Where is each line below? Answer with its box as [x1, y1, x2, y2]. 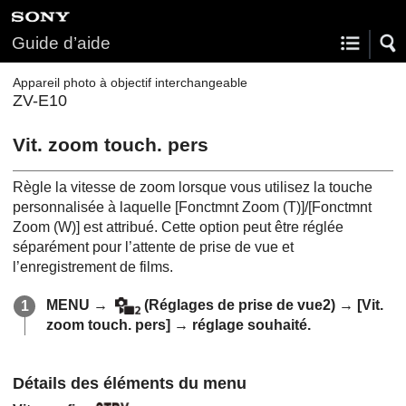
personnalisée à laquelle [13, 198, 175, 215]
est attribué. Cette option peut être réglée [80, 218, 343, 235]
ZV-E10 [13, 92, 67, 110]
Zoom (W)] [13, 218, 80, 235]
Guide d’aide [12, 34, 111, 53]
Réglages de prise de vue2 [148, 296, 331, 313]
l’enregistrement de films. [13, 258, 173, 275]
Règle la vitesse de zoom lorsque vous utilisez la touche [13, 179, 372, 195]
